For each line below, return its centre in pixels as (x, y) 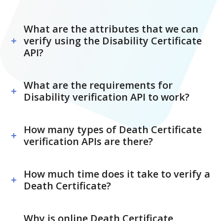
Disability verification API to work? (107, 97)
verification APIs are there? (88, 142)
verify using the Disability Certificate (113, 41)
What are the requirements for (98, 85)
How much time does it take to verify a (117, 174)
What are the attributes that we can (111, 29)
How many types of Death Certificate (113, 130)
